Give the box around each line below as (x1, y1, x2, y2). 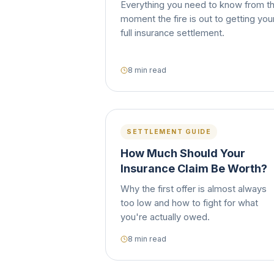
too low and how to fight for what (120, 198, 258, 209)
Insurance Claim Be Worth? (120, 162, 267, 175)
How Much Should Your (120, 147, 245, 160)
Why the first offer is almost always (120, 183, 267, 194)
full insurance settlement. (120, 28, 224, 39)
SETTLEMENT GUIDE (127, 128, 211, 136)
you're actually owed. (120, 212, 210, 223)
